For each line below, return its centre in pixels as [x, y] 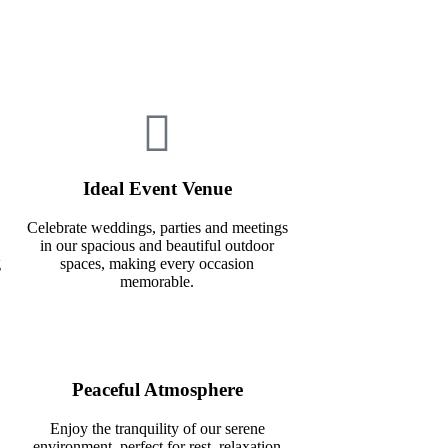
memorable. [157, 281]
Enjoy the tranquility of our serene [157, 429]
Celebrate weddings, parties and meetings [157, 227]
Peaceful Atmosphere [157, 390]
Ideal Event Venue [157, 188]
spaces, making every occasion [157, 263]
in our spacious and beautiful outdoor [157, 245]
